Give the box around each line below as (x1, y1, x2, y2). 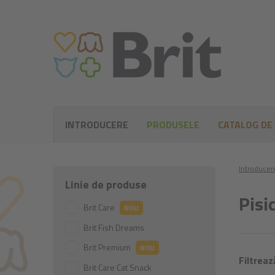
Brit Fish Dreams (83, 221, 144, 234)
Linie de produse (65, 176, 147, 193)
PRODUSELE (147, 117, 199, 132)
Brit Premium (83, 241, 133, 254)
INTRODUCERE (65, 117, 128, 132)
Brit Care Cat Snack (83, 261, 152, 274)
